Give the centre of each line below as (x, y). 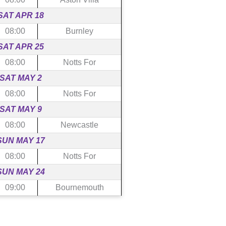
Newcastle (79, 125)
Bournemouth (79, 187)
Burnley (79, 31)
